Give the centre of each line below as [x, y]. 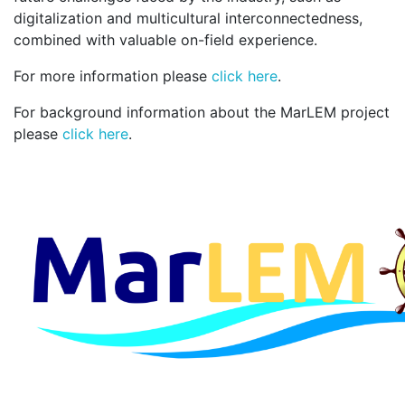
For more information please [113, 76]
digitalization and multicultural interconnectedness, [188, 18]
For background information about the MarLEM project [202, 112]
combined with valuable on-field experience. [165, 40]
